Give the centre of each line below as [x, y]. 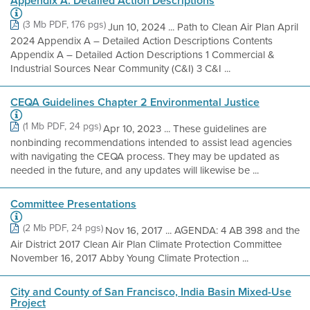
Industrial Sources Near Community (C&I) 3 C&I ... [120, 69]
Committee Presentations [73, 204]
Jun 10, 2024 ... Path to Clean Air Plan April [203, 27]
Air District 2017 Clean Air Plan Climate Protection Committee [146, 244]
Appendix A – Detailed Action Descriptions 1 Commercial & [143, 55]
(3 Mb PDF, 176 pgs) [64, 25]
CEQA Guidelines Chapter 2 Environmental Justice [135, 102]
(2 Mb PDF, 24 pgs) [63, 228]
